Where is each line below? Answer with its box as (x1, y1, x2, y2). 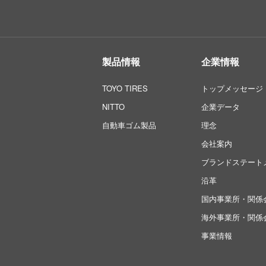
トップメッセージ (201, 83, 263, 94)
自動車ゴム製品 (102, 119, 156, 131)
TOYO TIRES (102, 83, 148, 94)
